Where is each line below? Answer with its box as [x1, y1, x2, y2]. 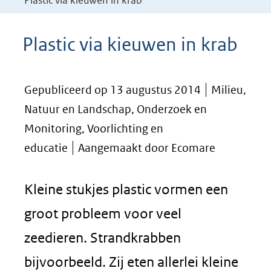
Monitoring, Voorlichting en [24, 122, 163, 135]
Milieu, [211, 83, 246, 97]
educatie [24, 141, 68, 155]
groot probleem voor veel [24, 205, 181, 221]
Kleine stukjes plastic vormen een [24, 181, 228, 197]
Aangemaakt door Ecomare [78, 141, 215, 155]
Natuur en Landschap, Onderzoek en [24, 102, 207, 116]
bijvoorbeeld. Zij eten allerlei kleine [24, 253, 238, 270]
